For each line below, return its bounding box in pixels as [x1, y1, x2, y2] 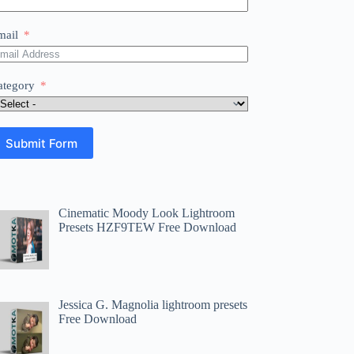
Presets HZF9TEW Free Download [58, 220, 237, 234]
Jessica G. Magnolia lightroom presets [58, 297, 248, 311]
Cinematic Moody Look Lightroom [58, 206, 235, 220]
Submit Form [6, 135, 78, 151]
